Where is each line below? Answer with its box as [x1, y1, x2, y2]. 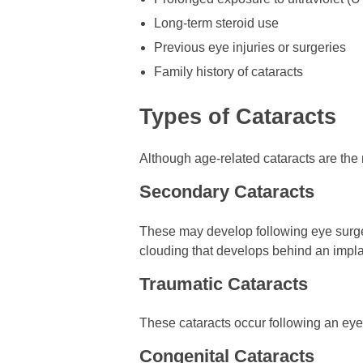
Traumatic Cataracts [139, 273, 308, 294]
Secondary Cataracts [139, 181, 314, 203]
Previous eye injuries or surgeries [153, 41, 346, 55]
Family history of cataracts [153, 65, 303, 79]
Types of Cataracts [139, 105, 336, 130]
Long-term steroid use [153, 16, 279, 31]
